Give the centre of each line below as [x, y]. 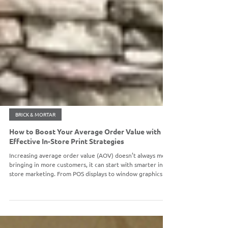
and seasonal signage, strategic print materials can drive [87, 220]
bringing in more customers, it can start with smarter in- [87, 201]
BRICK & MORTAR [35, 151]
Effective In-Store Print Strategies [67, 178]
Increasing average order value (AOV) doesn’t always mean [91, 192]
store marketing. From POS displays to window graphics [86, 210]
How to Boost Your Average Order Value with [85, 168]
